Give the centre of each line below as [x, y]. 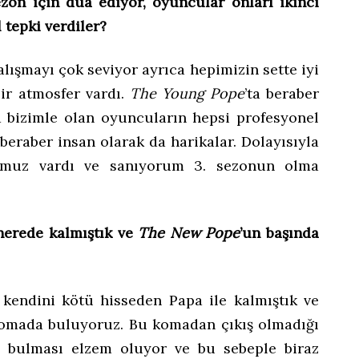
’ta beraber [282, 93]
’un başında [280, 232]
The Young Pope [187, 93]
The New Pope [189, 232]
